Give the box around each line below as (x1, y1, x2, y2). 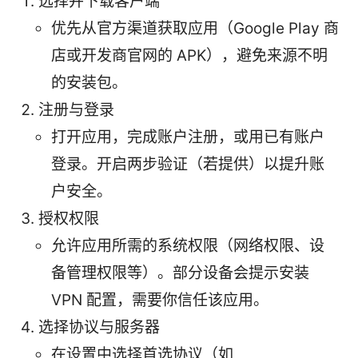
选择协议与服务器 (38, 317, 160, 336)
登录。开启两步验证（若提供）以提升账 (51, 154, 324, 173)
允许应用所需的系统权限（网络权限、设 (51, 236, 324, 255)
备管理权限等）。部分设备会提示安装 (51, 263, 309, 282)
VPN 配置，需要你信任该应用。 (51, 290, 268, 309)
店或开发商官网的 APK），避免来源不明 (51, 46, 328, 65)
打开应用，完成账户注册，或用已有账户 (51, 127, 324, 146)
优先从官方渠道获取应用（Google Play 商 (51, 18, 339, 38)
